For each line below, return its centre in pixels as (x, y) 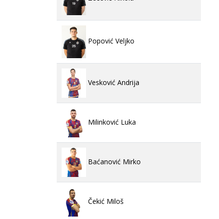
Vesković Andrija (113, 82)
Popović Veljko (110, 41)
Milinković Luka (111, 122)
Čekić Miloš (105, 201)
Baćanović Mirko (113, 161)
